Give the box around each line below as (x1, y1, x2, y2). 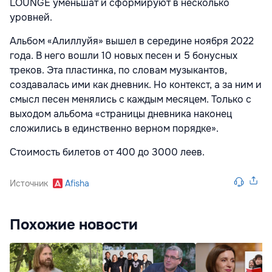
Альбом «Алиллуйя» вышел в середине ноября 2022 (10, 35, 254, 48)
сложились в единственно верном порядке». (10, 122, 219, 135)
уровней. (10, 11, 52, 24)
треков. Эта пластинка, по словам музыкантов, (10, 64, 227, 77)
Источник (10, 178, 48, 189)
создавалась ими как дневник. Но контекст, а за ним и (10, 78, 262, 92)
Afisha (65, 178, 89, 189)
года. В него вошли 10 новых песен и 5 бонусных (10, 49, 237, 63)
